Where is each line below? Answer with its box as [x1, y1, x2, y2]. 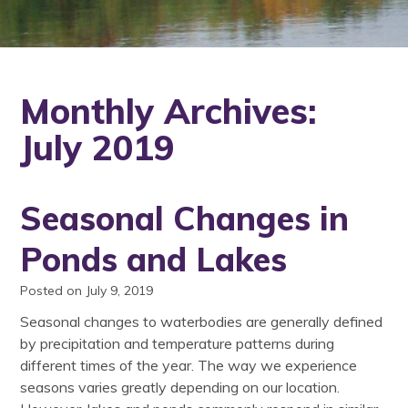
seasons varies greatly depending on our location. [20, 378, 341, 397]
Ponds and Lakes [20, 239, 288, 280]
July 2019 [20, 126, 175, 169]
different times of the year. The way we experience [20, 356, 358, 375]
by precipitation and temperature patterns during [20, 334, 335, 353]
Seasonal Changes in [20, 198, 350, 240]
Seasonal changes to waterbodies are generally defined [20, 312, 383, 331]
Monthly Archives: [20, 89, 318, 133]
